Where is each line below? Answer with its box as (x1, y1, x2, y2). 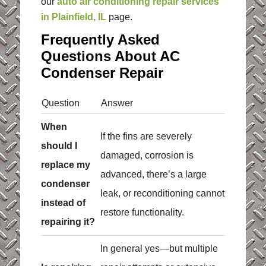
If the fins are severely (100, 131, 192, 142)
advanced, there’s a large (100, 169, 207, 180)
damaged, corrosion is (100, 150, 194, 161)
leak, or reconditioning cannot (100, 188, 224, 199)
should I (40, 141, 77, 151)
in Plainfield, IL (40, 12, 106, 23)
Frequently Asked (40, 31, 160, 48)
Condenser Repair (40, 65, 163, 81)
